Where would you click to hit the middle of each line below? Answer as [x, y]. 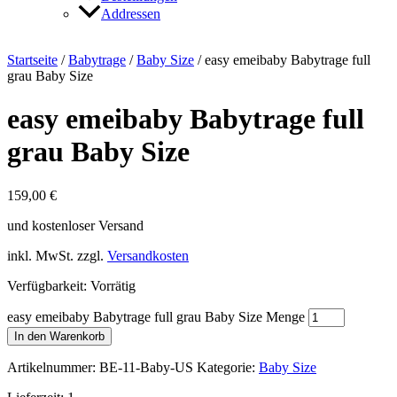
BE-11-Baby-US [146, 367]
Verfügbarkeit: [47, 285]
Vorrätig [113, 285]
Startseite [32, 59]
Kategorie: [228, 367]
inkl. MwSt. [40, 255]
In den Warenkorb [59, 336]
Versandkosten [148, 255]
